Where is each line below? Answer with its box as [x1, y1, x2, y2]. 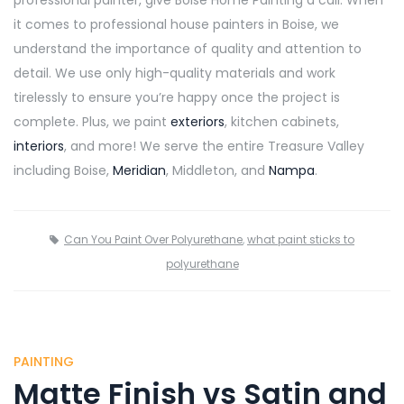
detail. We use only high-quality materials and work [14, 63, 335, 82]
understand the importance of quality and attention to [14, 39, 362, 58]
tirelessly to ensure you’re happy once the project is [14, 87, 340, 106]
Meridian [113, 161, 166, 179]
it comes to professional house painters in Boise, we [14, 14, 339, 33]
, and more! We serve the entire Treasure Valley [64, 136, 364, 155]
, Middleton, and [166, 161, 269, 179]
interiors [14, 136, 64, 155]
